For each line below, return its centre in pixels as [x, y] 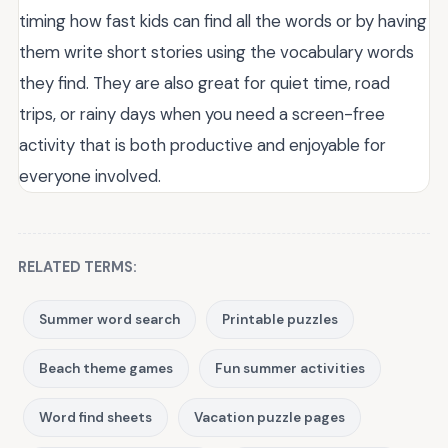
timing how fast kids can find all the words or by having [223, 21]
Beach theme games [106, 369]
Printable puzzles [280, 320]
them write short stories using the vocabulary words [216, 52]
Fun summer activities [290, 369]
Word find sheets [95, 418]
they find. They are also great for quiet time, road [204, 83]
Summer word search [109, 320]
